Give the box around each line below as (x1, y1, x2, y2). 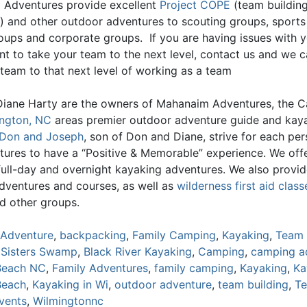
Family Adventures (52, 260, 148, 275)
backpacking (60, 228, 126, 242)
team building (218, 277, 288, 291)
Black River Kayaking (84, 244, 192, 258)
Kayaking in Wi (32, 277, 108, 291)
